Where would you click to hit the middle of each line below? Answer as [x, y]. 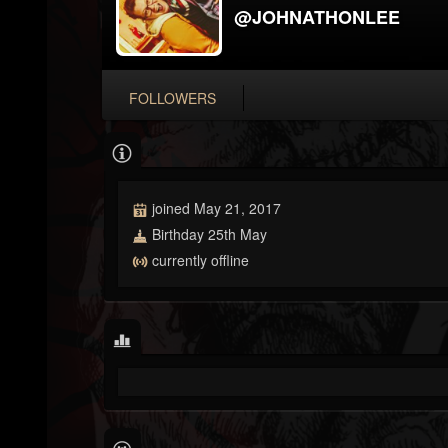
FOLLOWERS [172, 97]
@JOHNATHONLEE [317, 16]
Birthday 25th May [207, 233]
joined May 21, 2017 [214, 207]
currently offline [198, 260]
